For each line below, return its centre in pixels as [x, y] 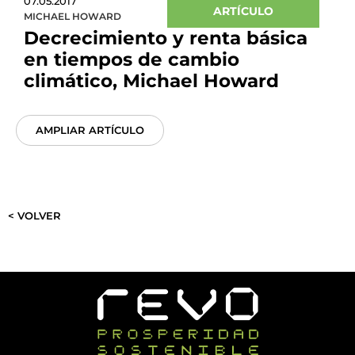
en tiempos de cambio [132, 59]
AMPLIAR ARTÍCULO [90, 130]
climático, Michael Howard [151, 81]
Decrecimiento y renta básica [166, 38]
